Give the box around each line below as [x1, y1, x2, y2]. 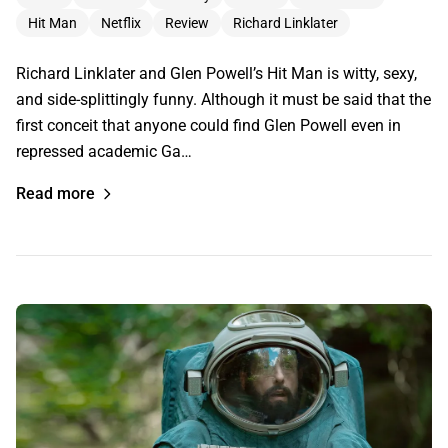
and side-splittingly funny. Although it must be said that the [16, 89, 431, 109]
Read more [16, 183, 95, 203]
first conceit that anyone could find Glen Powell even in [16, 115, 401, 135]
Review [165, 14, 209, 31]
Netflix [101, 14, 141, 31]
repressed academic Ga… [16, 141, 192, 161]
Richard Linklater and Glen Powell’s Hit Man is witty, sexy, [16, 63, 417, 83]
